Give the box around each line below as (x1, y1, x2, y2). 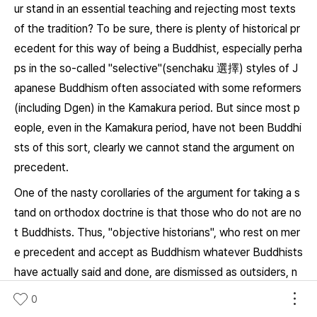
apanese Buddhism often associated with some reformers (14, 81, 301, 95)
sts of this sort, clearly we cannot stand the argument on (14, 141, 294, 154)
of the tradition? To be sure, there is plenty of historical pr (14, 22, 300, 35)
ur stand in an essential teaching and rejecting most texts (14, 2, 296, 16)
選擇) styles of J (214, 62, 298, 75)
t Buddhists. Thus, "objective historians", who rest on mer (14, 226, 300, 239)
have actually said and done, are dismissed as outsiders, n (14, 265, 297, 279)
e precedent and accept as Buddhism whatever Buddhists (14, 246, 303, 259)
